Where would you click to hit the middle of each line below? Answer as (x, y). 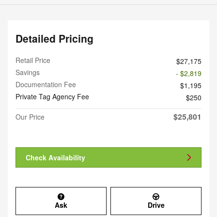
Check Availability (55, 157)
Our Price (30, 117)
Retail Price (33, 60)
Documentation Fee (46, 85)
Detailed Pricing (54, 39)
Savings (28, 72)
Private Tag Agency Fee (52, 97)
